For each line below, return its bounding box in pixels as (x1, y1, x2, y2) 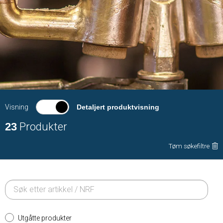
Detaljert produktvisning (77, 103, 159, 111)
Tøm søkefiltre (168, 142, 210, 150)
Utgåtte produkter (18, 214, 72, 222)
